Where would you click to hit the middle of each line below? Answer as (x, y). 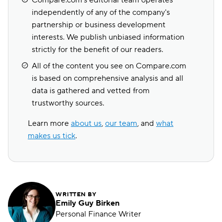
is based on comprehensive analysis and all (108, 78)
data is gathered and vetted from (91, 91)
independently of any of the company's (101, 12)
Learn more (49, 123)
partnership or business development (99, 25)
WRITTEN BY (76, 194)
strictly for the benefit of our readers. (97, 50)
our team (121, 123)
